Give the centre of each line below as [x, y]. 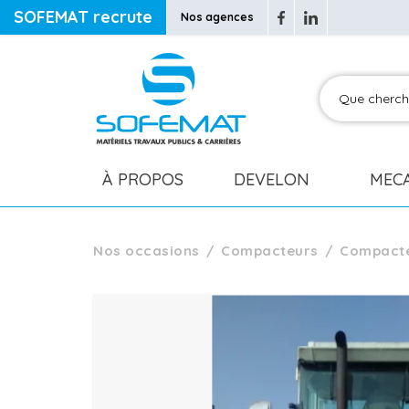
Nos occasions [147, 251]
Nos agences [217, 17]
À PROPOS [143, 179]
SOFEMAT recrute [83, 17]
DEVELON [272, 179]
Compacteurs [270, 251]
